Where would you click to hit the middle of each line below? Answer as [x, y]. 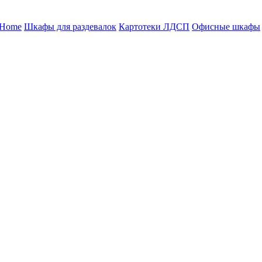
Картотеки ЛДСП [154, 26]
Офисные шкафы [226, 26]
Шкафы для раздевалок [70, 26]
